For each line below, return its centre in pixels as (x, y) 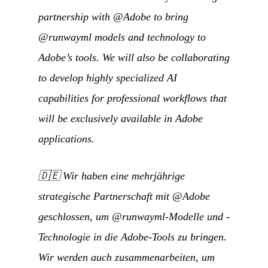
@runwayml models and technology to (122, 37)
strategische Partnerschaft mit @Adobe (124, 196)
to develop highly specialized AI (108, 77)
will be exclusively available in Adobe (121, 118)
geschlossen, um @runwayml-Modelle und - (134, 216)
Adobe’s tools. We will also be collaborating (134, 57)
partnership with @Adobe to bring (113, 16)
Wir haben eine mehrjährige (124, 176)
